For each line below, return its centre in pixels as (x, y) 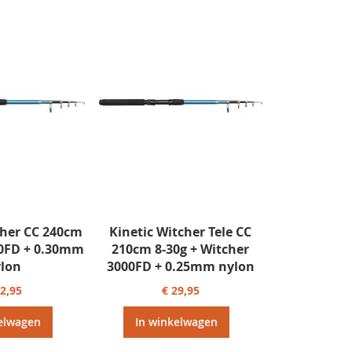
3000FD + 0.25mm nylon (180, 267)
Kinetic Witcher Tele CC (181, 232)
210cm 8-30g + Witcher (181, 249)
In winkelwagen (177, 322)
